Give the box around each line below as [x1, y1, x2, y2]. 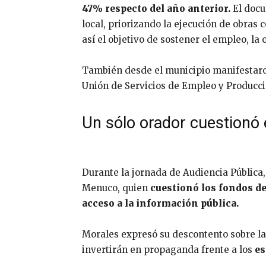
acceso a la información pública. [82, 197, 239, 209]
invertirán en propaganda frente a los [82, 243, 255, 255]
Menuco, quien [82, 182, 150, 194]
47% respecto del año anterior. [82, 3, 233, 15]
